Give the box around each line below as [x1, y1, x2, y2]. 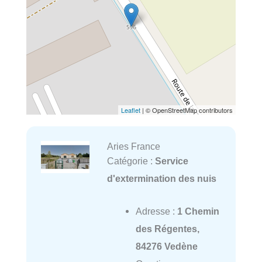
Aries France [106, 141, 160, 152]
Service [154, 156, 188, 167]
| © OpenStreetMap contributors [140, 105, 233, 115]
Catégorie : [106, 156, 155, 167]
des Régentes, [135, 223, 199, 235]
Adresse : [135, 206, 177, 217]
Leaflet [121, 105, 140, 115]
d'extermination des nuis [106, 173, 216, 184]
